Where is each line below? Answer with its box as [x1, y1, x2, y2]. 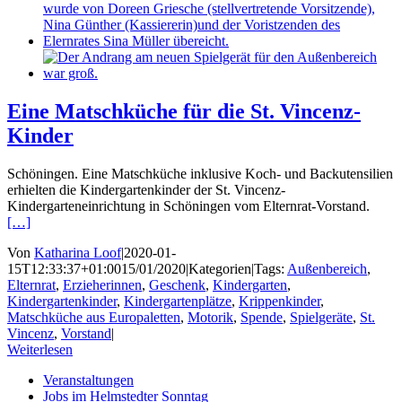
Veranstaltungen [43, 371, 134, 388]
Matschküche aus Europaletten [7, 309, 180, 325]
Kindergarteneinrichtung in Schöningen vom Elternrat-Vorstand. [7, 197, 370, 214]
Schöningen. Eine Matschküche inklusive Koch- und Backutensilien [7, 165, 393, 181]
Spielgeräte [290, 309, 353, 325]
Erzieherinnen [63, 276, 142, 293]
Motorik [188, 309, 233, 325]
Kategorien [188, 260, 251, 276]
